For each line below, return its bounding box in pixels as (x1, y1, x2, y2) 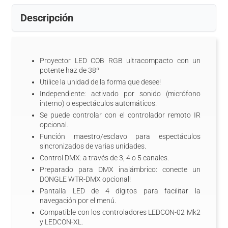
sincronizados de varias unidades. (40, 142, 146, 150)
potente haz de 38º (40, 66, 99, 74)
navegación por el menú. (40, 196, 116, 205)
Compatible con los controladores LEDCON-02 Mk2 (40, 208, 201, 216)
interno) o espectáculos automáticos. (40, 99, 157, 107)
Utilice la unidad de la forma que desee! (40, 78, 161, 86)
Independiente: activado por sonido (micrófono (40, 90, 201, 98)
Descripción (20, 12, 73, 24)
